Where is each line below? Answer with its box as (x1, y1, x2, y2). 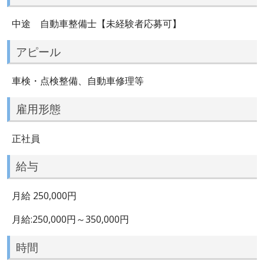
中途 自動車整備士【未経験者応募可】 (12, 16, 181, 30)
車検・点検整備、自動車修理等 (12, 74, 144, 88)
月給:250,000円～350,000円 (12, 212, 129, 226)
